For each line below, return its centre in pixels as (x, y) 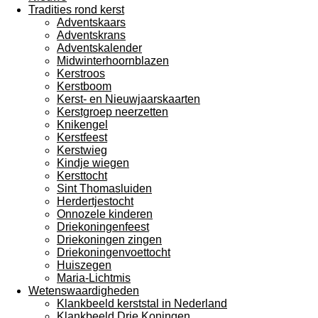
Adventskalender (99, 48)
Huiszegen (84, 265)
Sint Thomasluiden (104, 188)
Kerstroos (81, 73)
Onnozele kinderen (105, 214)
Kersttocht (82, 175)
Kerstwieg (82, 150)
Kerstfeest (82, 137)
